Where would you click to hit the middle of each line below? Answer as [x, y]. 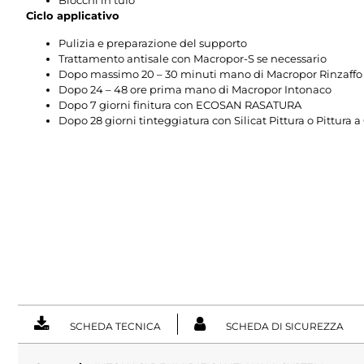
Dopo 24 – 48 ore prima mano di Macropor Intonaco [195, 89]
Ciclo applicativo [73, 16]
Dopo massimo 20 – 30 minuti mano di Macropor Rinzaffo [210, 74]
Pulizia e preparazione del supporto [153, 43]
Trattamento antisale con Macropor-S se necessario [193, 58]
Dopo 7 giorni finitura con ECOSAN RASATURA [180, 104]
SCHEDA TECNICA [115, 326]
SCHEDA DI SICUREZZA [285, 326]
